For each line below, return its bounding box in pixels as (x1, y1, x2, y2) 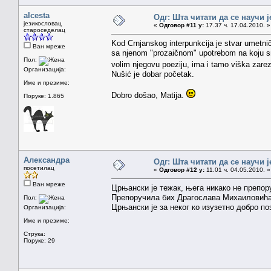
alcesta (24, 10, 50, 20)
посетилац (24, 164, 54, 171)
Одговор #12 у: (159, 166, 204, 173)
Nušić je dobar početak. (111, 69, 194, 79)
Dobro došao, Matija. (111, 90, 186, 100)
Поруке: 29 (24, 237, 55, 244)
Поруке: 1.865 (24, 92, 64, 99)
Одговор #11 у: (159, 21, 204, 28)
